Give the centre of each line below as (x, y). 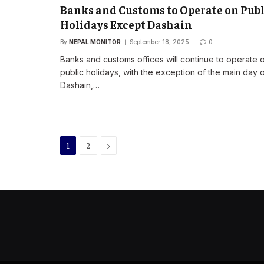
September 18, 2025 (159, 42)
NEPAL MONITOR (95, 42)
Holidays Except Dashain (126, 24)
